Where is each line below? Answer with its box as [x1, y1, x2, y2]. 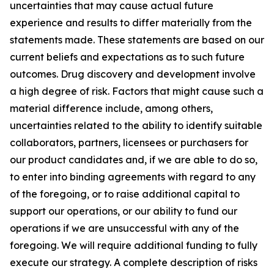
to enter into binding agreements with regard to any [10, 171, 256, 183]
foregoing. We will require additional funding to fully [10, 239, 257, 251]
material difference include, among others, [10, 102, 213, 114]
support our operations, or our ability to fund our [10, 205, 237, 217]
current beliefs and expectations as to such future [10, 51, 245, 63]
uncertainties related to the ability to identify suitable [10, 119, 262, 131]
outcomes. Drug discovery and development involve [10, 68, 256, 80]
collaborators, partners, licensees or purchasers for [10, 136, 248, 149]
